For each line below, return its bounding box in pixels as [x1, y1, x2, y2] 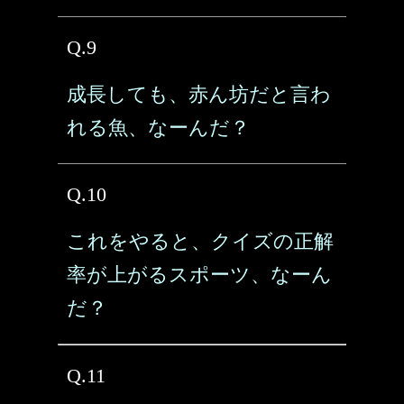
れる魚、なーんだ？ [67, 116, 250, 139]
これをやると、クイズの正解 [67, 230, 334, 252]
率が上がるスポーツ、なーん [67, 263, 332, 286]
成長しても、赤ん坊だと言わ [67, 83, 331, 106]
